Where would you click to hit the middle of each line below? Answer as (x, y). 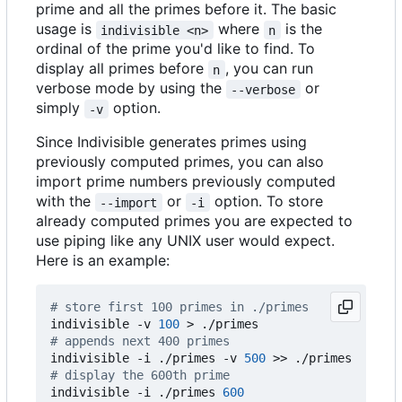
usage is (66, 29)
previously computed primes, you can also (180, 162)
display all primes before (122, 69)
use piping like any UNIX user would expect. (185, 241)
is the (303, 29)
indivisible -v (104, 324)
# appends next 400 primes (140, 341)
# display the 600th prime (140, 376)
